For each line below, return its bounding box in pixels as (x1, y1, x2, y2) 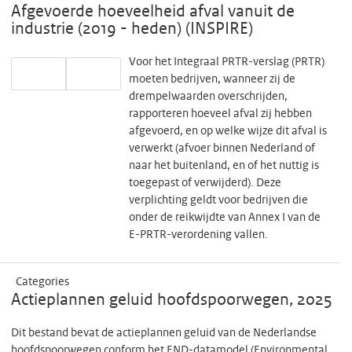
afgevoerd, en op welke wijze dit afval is (129, 126, 327, 137)
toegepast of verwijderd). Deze (129, 178, 281, 189)
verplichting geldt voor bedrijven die (129, 195, 308, 206)
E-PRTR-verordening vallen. (129, 229, 268, 240)
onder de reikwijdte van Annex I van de (129, 212, 321, 223)
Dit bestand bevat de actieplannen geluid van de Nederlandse (11, 328, 317, 339)
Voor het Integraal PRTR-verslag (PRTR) (129, 57, 324, 68)
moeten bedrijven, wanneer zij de (129, 74, 295, 85)
